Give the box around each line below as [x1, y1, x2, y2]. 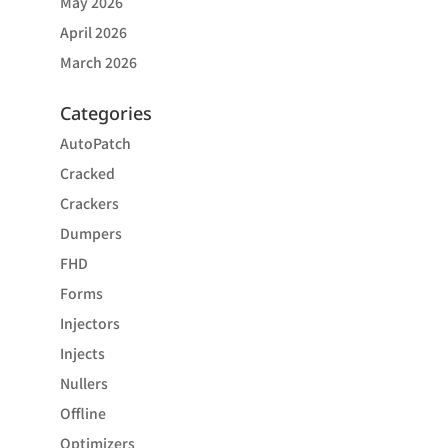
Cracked [59, 163, 115, 183]
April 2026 [59, 22, 127, 42]
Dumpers [59, 223, 122, 243]
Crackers [59, 193, 119, 213]
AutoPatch [59, 133, 131, 153]
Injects [59, 343, 105, 363]
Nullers [59, 373, 108, 393]
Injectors [59, 313, 120, 333]
